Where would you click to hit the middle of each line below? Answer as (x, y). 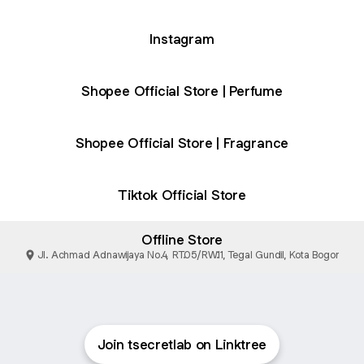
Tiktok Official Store (182, 195)
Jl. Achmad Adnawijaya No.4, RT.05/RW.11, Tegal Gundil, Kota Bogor (188, 254)
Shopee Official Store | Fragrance (182, 143)
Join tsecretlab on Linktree (182, 344)
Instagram (182, 39)
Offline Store (182, 239)
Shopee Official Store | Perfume (182, 91)
